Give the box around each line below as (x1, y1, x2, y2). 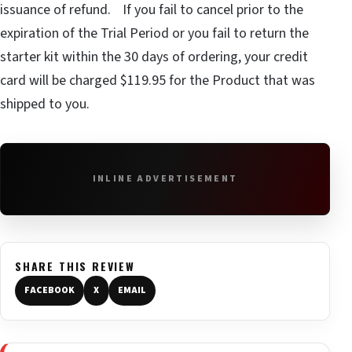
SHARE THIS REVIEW (15, 257, 135, 274)
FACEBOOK (24, 283, 75, 297)
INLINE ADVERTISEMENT (92, 171, 238, 185)
